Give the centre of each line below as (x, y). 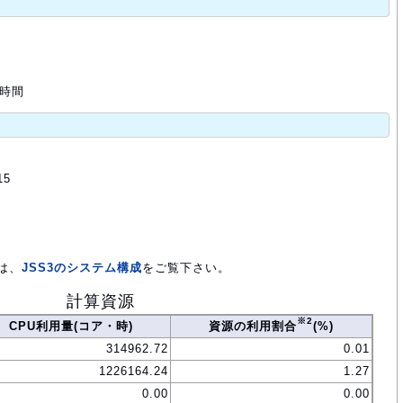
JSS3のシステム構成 (82, 268)
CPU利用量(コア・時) (71, 327)
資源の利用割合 (253, 327)
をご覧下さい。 (186, 268)
